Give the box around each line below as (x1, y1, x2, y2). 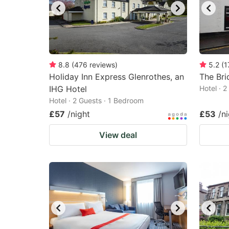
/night (67, 109, 90, 119)
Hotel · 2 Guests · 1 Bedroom (49, 96, 144, 105)
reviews (89, 60, 115, 69)
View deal (99, 130, 137, 140)
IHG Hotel (49, 84, 87, 94)
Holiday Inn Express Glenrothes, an (49, 72, 184, 82)
